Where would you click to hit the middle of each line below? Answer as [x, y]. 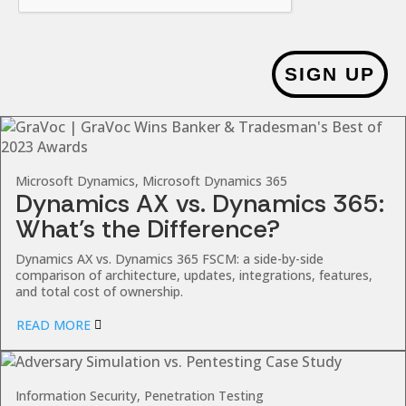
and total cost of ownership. [99, 291]
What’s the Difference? [148, 229]
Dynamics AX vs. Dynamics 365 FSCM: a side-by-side [169, 259]
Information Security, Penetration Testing [140, 396]
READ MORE [53, 325]
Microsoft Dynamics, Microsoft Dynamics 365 [151, 181]
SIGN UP [330, 74]
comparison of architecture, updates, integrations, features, [194, 275]
